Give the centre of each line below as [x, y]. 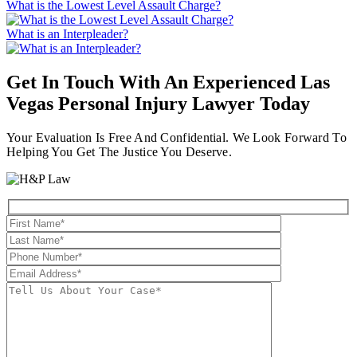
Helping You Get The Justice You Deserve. [120, 151]
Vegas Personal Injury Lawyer [131, 104]
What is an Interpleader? [67, 34]
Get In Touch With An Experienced [153, 82]
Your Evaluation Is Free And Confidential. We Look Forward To [177, 137]
